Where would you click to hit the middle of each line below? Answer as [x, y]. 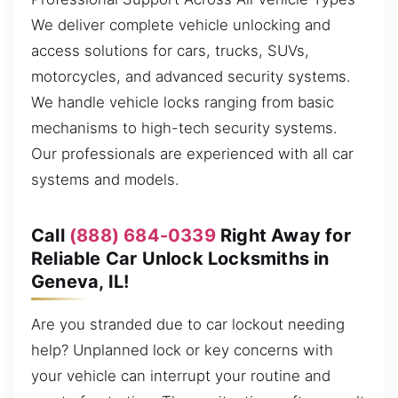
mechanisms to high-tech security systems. [184, 127]
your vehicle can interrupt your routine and [181, 375]
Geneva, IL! [80, 281]
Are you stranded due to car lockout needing [188, 324]
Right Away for [283, 235]
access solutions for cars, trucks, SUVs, [170, 50]
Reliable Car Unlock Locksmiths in [180, 258]
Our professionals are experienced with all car [192, 153]
